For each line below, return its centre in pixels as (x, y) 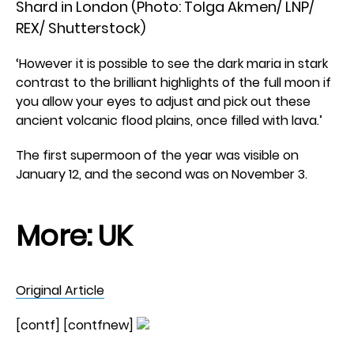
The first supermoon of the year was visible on (157, 155)
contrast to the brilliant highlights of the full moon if (173, 83)
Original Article (60, 290)
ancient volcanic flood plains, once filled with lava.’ (169, 121)
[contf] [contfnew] (76, 325)
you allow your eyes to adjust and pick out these (163, 102)
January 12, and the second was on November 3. (162, 174)
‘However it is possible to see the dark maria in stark (172, 64)
